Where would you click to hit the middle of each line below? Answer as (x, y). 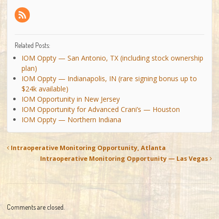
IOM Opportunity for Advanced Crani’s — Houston (101, 109)
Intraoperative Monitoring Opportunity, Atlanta (88, 148)
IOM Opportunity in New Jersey (71, 99)
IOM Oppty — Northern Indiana (71, 119)
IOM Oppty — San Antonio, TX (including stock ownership (112, 58)
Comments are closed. (36, 207)
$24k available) (45, 88)
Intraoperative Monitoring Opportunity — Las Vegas (125, 158)
